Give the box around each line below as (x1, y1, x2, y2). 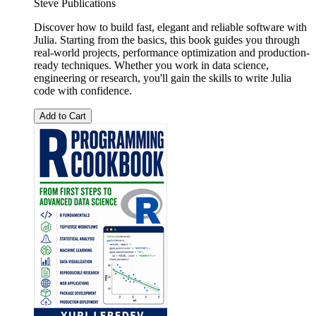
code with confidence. (34, 84, 132, 97)
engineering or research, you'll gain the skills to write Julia (34, 71, 291, 84)
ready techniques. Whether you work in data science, (34, 59, 269, 71)
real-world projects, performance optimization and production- (34, 46, 310, 59)
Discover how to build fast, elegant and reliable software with (34, 20, 307, 33)
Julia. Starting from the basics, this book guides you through (34, 33, 300, 46)
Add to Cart (39, 110, 86, 121)
